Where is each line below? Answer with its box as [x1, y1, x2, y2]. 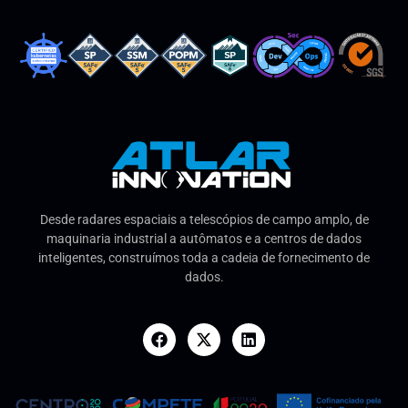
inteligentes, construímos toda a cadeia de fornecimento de [38, 250, 370, 266]
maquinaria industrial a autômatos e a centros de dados [46, 231, 362, 247]
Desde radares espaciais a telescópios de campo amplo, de [39, 212, 369, 228]
